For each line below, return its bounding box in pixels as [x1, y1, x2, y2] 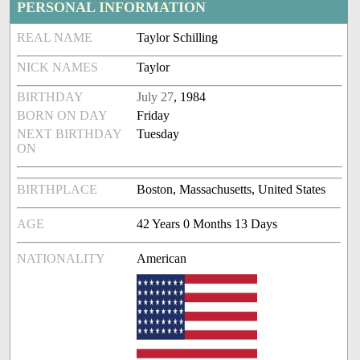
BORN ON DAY [17, 108, 108, 123]
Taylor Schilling [137, 31, 219, 45]
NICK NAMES [17, 60, 99, 75]
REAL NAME [17, 31, 93, 45]
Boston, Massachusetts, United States [137, 182, 326, 197]
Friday [137, 108, 170, 123]
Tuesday [137, 127, 180, 141]
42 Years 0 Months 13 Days [137, 217, 278, 231]
